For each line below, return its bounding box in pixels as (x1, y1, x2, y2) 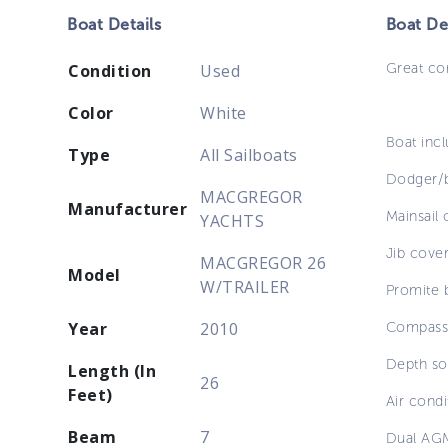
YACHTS (200, 209, 265, 232)
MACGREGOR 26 (200, 251, 327, 274)
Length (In (68, 359, 157, 382)
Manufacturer (68, 197, 188, 220)
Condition (68, 59, 152, 82)
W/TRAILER (200, 275, 290, 298)
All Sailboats (200, 143, 298, 166)
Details (103, 14, 162, 34)
